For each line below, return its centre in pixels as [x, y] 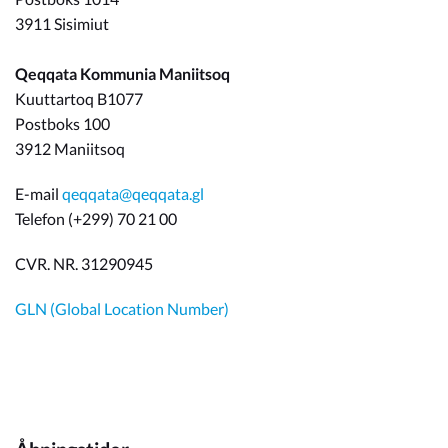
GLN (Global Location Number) [122, 309]
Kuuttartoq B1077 [79, 99]
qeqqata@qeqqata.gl [133, 194]
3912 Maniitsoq [70, 149]
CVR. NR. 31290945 [84, 264]
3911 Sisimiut [62, 24]
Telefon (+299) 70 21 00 [96, 219]
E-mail [38, 194]
